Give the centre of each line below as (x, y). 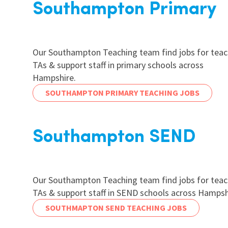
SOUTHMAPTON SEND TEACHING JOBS (116, 208)
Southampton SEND (114, 137)
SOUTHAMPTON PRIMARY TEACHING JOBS (122, 93)
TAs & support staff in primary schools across (118, 65)
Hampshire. (54, 78)
